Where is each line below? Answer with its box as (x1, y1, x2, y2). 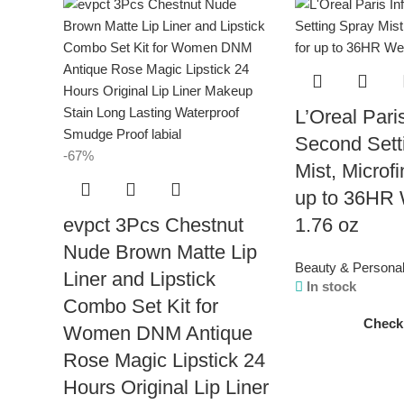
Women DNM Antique (63, 322, 252, 344)
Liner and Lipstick (63, 268, 216, 290)
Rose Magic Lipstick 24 (63, 349, 265, 372)
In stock (307, 279, 357, 294)
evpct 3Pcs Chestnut (63, 214, 243, 236)
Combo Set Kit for (63, 295, 218, 317)
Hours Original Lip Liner (63, 376, 269, 399)
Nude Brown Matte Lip (63, 241, 257, 263)
